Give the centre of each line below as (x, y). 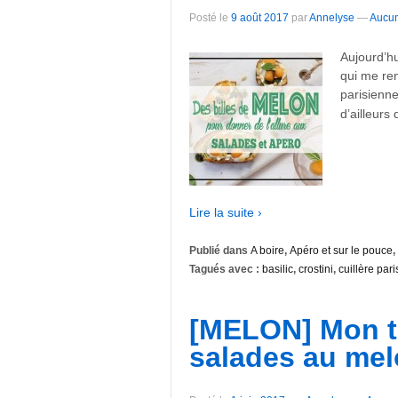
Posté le (210, 18)
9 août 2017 (260, 18)
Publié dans (220, 251)
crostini (316, 270)
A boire (267, 251)
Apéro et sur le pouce (341, 251)
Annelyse (332, 18)
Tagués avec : (226, 270)
